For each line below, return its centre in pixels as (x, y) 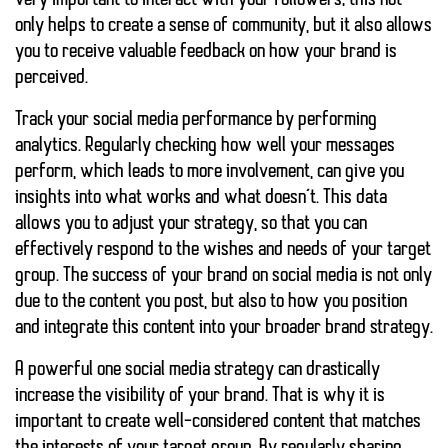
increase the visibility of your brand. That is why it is (200, 396)
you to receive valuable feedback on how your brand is (206, 52)
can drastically (327, 370)
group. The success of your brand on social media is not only (223, 276)
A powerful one (70, 370)
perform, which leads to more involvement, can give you (209, 172)
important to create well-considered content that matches (218, 422)
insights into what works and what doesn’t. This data (201, 198)
